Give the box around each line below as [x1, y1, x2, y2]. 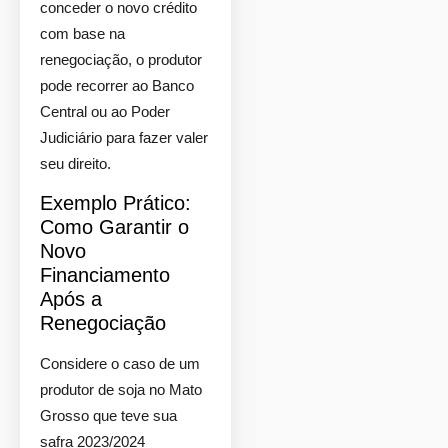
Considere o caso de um [40, 355, 200, 372]
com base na [40, 25, 125, 42]
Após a [40, 288, 102, 310]
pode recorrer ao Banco [40, 77, 194, 94]
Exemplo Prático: [40, 192, 191, 214]
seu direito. [40, 155, 111, 172]
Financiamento [40, 264, 170, 286]
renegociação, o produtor [40, 51, 202, 68]
